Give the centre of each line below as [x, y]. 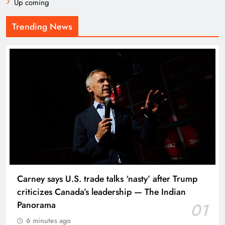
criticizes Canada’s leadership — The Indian [101, 192]
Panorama [36, 205]
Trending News [42, 27]
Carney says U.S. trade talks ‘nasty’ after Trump [107, 179]
